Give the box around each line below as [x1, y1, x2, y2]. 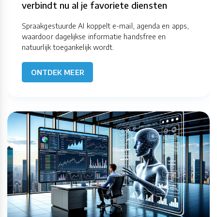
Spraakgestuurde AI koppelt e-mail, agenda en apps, [22, 21, 189, 31]
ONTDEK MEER [31, 68, 84, 77]
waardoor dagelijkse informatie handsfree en [22, 32, 166, 41]
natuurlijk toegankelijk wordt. [22, 43, 114, 52]
